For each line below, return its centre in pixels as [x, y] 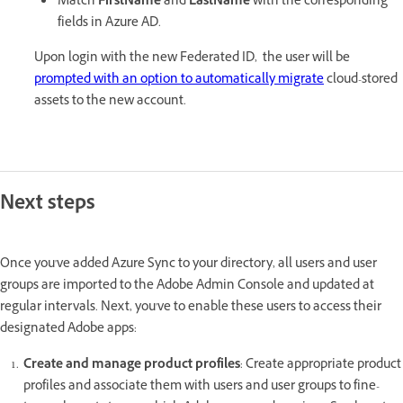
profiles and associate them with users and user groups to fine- [201, 387]
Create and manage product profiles [132, 365]
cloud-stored [361, 80]
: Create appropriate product [321, 365]
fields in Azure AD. [109, 23]
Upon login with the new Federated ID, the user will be [192, 58]
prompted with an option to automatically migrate [179, 80]
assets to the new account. [110, 102]
